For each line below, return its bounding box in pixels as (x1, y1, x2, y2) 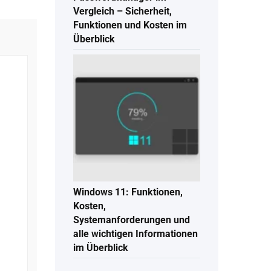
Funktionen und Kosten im (73, 19, 187, 31)
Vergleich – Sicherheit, (73, 5, 172, 18)
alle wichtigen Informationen (73, 228, 198, 240)
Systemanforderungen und (73, 214, 190, 226)
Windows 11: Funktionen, (73, 186, 183, 198)
